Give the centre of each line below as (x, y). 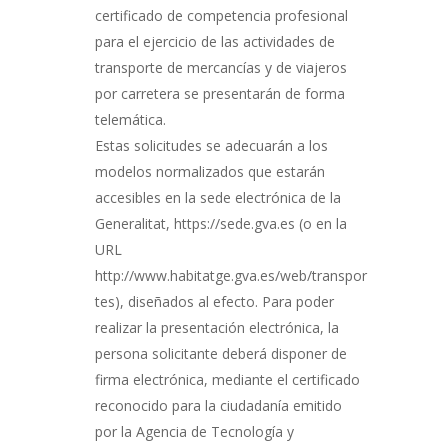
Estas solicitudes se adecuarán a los (211, 145)
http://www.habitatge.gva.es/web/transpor (230, 275)
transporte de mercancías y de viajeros (220, 67)
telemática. (130, 119)
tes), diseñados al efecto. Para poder (214, 301)
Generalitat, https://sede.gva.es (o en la (220, 223)
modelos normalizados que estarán (209, 171)
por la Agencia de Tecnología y (194, 431)
